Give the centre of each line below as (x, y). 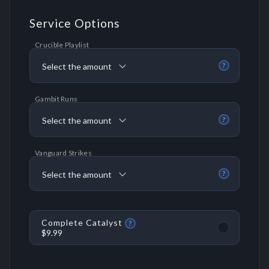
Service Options (75, 23)
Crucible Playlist (62, 45)
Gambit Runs (56, 99)
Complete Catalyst (82, 222)
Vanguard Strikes (63, 153)
